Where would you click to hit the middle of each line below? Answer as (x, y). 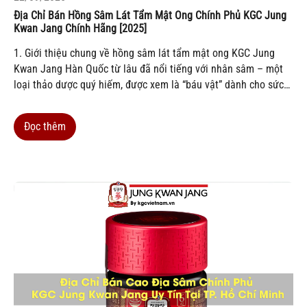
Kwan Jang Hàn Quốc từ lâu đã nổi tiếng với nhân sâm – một (148, 69)
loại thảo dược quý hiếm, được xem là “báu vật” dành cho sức (149, 85)
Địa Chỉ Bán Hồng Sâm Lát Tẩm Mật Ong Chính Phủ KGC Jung (150, 16)
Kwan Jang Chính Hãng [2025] (80, 29)
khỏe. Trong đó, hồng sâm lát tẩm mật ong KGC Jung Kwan (143, 101)
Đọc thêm (45, 127)
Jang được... (41, 116)
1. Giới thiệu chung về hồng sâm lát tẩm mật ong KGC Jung (144, 53)
